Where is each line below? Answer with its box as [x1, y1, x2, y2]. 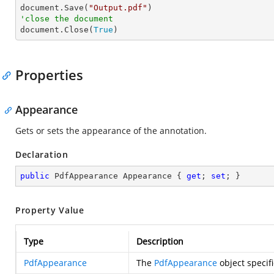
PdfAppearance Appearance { [50, 171, 187, 180]
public [20, 171, 50, 180]
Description [136, 235, 183, 247]
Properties [15, 65, 83, 84]
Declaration [15, 149, 68, 160]
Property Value [15, 204, 84, 216]
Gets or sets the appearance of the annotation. [15, 125, 207, 136]
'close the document [20, 14, 113, 23]
